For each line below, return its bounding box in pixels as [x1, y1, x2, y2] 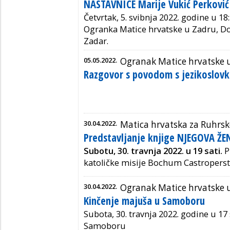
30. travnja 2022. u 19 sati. [118, 145, 222, 157]
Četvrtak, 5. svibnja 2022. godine [84, 12, 209, 24]
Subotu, [84, 145, 116, 157]
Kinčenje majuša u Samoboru [84, 194, 205, 208]
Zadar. [84, 35, 108, 47]
